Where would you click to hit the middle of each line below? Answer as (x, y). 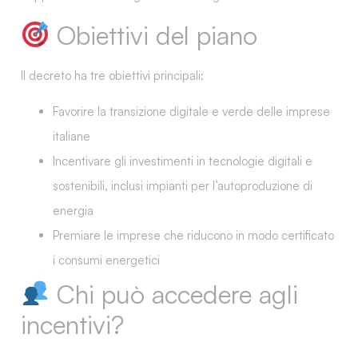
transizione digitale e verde (181, 111)
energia (73, 210)
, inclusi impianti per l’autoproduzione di (209, 185)
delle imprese (292, 111)
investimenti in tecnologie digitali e (221, 161)
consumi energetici (109, 260)
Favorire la (81, 111)
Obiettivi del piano (154, 35)
